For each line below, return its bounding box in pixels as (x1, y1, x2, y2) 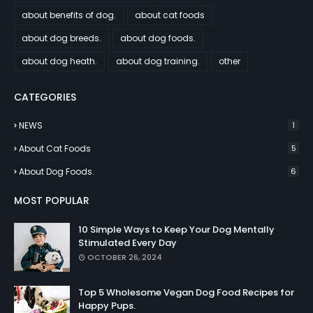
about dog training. (116, 55, 200, 67)
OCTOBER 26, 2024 (87, 252, 162, 263)
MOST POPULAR (14, 194, 89, 208)
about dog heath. (22, 55, 97, 67)
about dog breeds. (22, 32, 101, 44)
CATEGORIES (14, 90, 76, 104)
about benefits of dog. (22, 9, 116, 21)
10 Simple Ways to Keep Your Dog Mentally (78, 223, 275, 236)
